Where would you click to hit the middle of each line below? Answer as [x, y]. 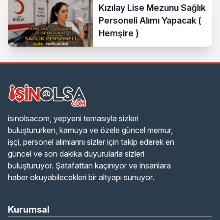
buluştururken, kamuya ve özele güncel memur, [90, 130]
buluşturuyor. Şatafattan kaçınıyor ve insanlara [89, 166]
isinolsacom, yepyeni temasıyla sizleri [73, 119]
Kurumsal [29, 210]
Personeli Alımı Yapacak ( [150, 20]
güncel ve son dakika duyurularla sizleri [76, 154]
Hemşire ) [119, 33]
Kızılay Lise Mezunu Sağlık [152, 7]
